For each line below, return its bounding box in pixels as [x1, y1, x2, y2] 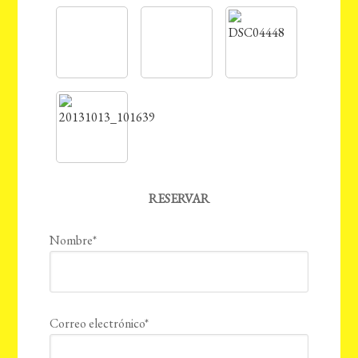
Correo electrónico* [50, 315, 149, 332]
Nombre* [50, 232, 97, 249]
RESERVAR [149, 190, 209, 208]
